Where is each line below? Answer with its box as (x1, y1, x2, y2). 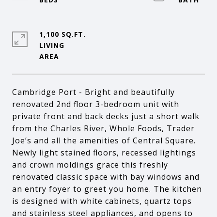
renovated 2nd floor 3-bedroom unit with (12, 99, 179, 109)
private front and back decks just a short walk (12, 111, 200, 122)
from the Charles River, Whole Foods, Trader (12, 123, 195, 134)
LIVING (39, 41, 64, 50)
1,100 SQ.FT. (39, 30, 86, 39)
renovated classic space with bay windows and (12, 171, 200, 182)
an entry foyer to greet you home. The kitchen (12, 184, 202, 194)
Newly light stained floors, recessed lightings (12, 147, 196, 158)
